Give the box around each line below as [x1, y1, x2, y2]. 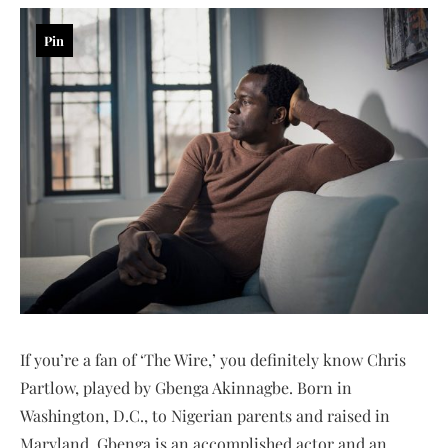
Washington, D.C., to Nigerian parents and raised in [20, 404, 390, 426]
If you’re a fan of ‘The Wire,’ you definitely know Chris [20, 348, 406, 370]
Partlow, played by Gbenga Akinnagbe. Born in [20, 376, 352, 398]
